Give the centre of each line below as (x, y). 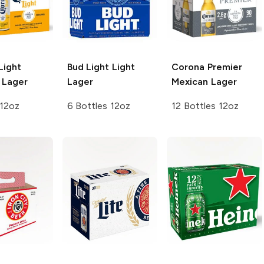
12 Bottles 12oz (205, 106)
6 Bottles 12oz (99, 106)
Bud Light (88, 67)
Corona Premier (207, 67)
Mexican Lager (204, 82)
